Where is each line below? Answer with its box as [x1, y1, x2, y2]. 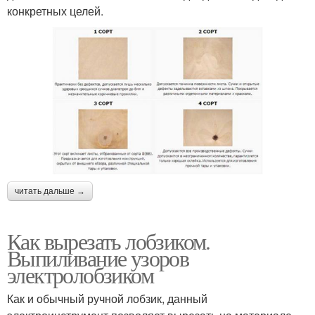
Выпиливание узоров [7, 242, 189, 273]
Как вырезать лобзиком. [7, 225, 210, 256]
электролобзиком [7, 259, 153, 290]
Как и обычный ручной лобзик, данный [7, 290, 207, 307]
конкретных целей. [7, 2, 103, 19]
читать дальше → [15, 186, 85, 196]
